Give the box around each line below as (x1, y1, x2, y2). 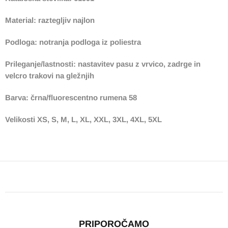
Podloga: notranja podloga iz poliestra (5, 38, 141, 47)
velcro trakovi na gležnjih (5, 71, 94, 80)
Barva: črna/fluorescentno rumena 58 (5, 93, 137, 102)
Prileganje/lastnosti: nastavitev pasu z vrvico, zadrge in (5, 60, 201, 69)
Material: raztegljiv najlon (5, 16, 95, 25)
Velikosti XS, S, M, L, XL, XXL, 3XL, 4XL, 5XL (5, 115, 162, 124)
